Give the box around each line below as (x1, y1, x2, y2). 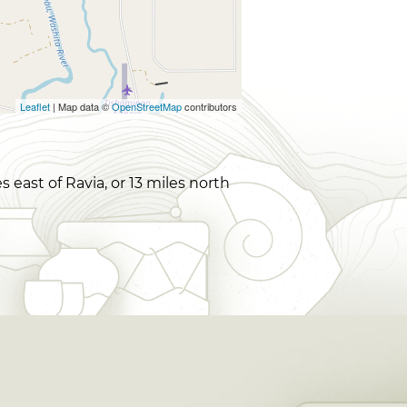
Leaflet (20, 99, 50, 114)
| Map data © (50, 99, 112, 114)
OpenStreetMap (112, 99, 182, 114)
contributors (182, 99, 237, 114)
